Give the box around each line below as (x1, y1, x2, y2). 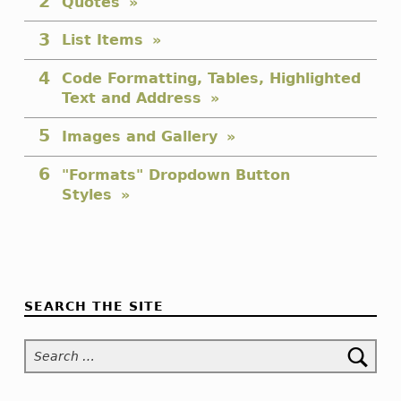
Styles (61, 185, 112, 203)
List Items (61, 31, 143, 49)
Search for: (22, 332, 46, 347)
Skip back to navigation (22, 230, 98, 248)
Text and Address (61, 90, 201, 107)
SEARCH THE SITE (23, 298, 164, 313)
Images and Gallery (61, 127, 218, 145)
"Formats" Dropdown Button (61, 166, 290, 183)
